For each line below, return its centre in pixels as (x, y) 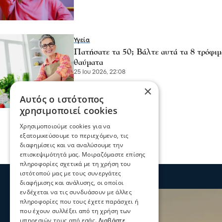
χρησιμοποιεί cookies (69, 111)
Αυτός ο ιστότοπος (62, 99)
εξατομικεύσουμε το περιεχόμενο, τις (74, 136)
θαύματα (88, 62)
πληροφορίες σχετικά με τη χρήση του (75, 164)
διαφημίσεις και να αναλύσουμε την (72, 145)
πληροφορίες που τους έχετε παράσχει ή (79, 201)
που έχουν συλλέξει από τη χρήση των (76, 211)
